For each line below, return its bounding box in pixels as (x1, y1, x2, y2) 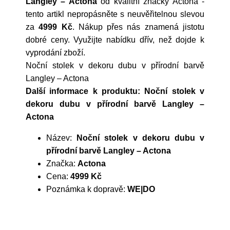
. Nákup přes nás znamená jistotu (72, 23, 205, 31)
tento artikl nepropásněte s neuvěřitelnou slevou (26, 10, 204, 18)
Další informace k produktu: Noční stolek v (26, 87, 204, 95)
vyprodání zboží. (26, 48, 85, 57)
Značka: (46, 159, 78, 168)
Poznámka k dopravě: (46, 185, 127, 194)
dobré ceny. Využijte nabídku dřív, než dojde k (26, 35, 204, 44)
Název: (46, 133, 77, 142)
